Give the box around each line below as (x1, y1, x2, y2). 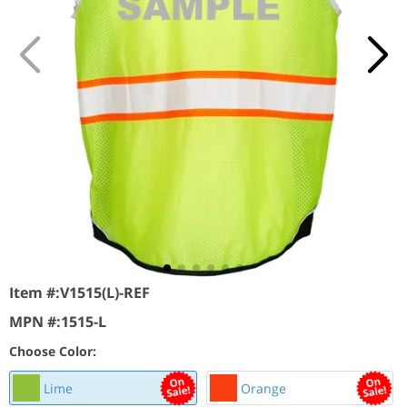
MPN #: (9, 312, 61, 332)
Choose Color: (9, 342, 96, 360)
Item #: (9, 283, 60, 303)
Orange (236, 379, 286, 397)
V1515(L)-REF (60, 283, 150, 303)
